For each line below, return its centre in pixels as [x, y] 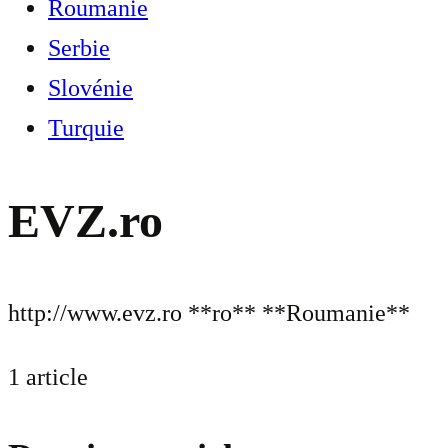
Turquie [86, 128]
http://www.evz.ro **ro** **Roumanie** [209, 313]
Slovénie [90, 88]
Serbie [79, 48]
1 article [48, 377]
